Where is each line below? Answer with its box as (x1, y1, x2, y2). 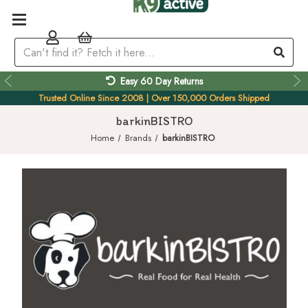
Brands (125, 131, 152, 144)
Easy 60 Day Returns (120, 74, 203, 88)
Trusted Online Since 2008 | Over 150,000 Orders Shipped (38, 91, 269, 104)
